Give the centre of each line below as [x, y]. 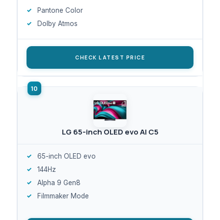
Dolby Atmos [57, 23]
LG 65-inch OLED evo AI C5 [110, 132]
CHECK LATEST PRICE [110, 57]
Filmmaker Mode [63, 196]
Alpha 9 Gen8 [59, 182]
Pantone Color [60, 10]
